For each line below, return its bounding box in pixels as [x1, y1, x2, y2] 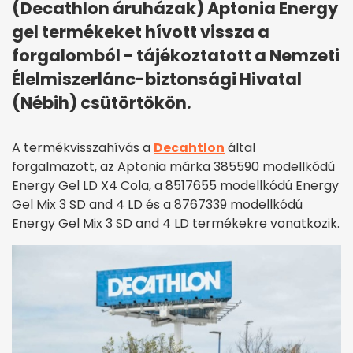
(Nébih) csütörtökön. [12, 91, 191, 115]
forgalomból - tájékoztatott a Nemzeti [12, 44, 340, 68]
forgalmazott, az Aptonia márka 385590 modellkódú [12, 158, 335, 176]
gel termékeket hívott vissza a [12, 20, 269, 44]
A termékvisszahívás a [12, 139, 154, 158]
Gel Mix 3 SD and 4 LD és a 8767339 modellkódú [12, 195, 303, 214]
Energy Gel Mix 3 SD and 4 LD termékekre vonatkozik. [12, 214, 340, 233]
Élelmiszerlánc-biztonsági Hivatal [12, 68, 302, 91]
